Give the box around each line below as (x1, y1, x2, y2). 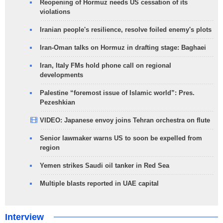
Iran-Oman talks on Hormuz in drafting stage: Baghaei (40, 44, 206, 52)
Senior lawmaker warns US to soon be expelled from (40, 134, 202, 142)
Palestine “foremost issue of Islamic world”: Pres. (40, 89, 195, 97)
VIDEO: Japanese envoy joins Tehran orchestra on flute (40, 116, 210, 124)
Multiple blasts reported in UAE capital (40, 180, 159, 188)
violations (40, 8, 70, 16)
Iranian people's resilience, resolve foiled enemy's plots (40, 26, 212, 34)
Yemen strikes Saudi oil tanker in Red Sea (40, 162, 169, 170)
